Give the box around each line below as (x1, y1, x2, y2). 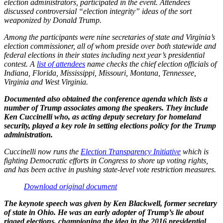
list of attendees (37, 59, 85, 68)
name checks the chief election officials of (85, 59, 217, 68)
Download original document (24, 182, 117, 191)
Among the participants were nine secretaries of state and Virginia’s (4, 32, 215, 41)
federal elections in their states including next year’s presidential (4, 50, 205, 59)
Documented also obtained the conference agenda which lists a (4, 94, 208, 103)
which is (181, 147, 209, 156)
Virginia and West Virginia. (4, 77, 88, 86)
